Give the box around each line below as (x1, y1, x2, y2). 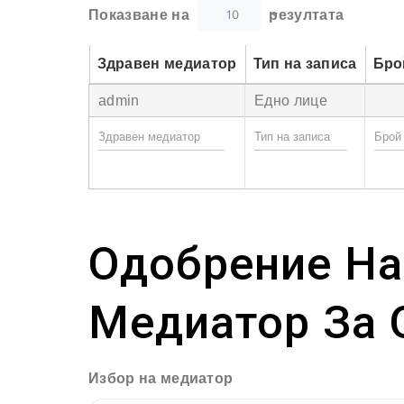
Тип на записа (252, 56, 357, 72)
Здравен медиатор (96, 56, 237, 72)
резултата (265, 6, 344, 23)
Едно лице (254, 92, 327, 108)
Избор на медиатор (88, 370, 234, 386)
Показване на (88, 6, 194, 23)
